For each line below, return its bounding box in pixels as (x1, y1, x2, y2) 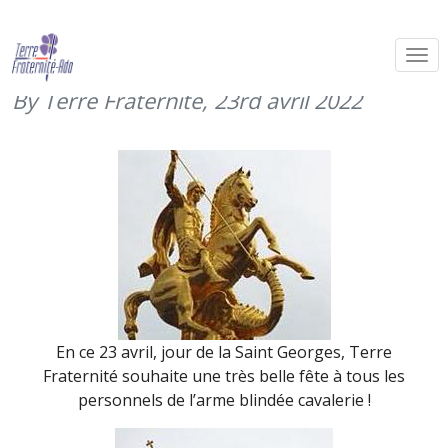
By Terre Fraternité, (12, 86, 208, 115)
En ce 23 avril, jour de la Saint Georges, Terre (56, 341, 392, 363)
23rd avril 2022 (214, 86, 362, 115)
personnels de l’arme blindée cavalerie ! (77, 389, 371, 411)
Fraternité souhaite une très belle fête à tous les (43, 365, 405, 387)
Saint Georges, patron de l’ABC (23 (12, 18, 409, 52)
